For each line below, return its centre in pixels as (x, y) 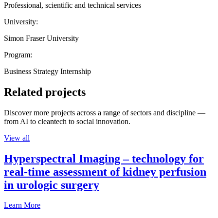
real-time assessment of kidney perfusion (105, 172)
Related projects (45, 92)
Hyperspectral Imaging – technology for (104, 158)
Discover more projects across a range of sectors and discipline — (105, 112)
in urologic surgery (52, 185)
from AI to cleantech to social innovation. (67, 121)
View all (17, 138)
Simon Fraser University (41, 38)
